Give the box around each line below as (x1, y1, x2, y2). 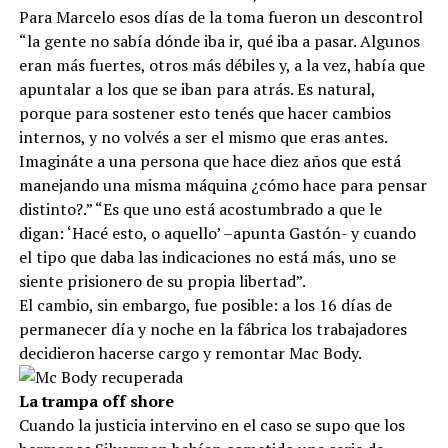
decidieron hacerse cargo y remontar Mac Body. (18, 342, 362, 364)
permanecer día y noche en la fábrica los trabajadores (18, 318, 407, 340)
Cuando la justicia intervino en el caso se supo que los (18, 414, 405, 436)
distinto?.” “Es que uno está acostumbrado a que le (18, 198, 382, 220)
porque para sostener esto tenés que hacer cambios (18, 102, 391, 124)
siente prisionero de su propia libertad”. (18, 270, 306, 292)
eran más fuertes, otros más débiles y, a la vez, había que (18, 54, 425, 76)
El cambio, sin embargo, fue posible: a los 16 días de (18, 294, 392, 316)
